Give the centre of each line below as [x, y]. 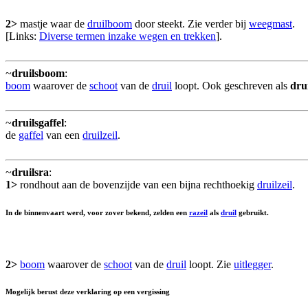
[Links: [22, 36]
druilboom [110, 23]
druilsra [30, 172]
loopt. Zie [210, 264]
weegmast [271, 23]
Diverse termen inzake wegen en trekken [128, 36]
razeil [198, 212]
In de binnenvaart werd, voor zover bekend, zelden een [97, 212]
